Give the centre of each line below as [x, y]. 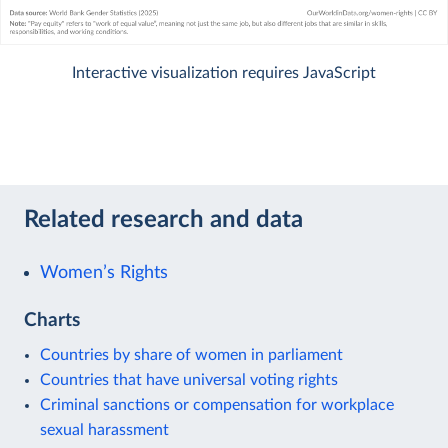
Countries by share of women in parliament [191, 354]
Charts [52, 320]
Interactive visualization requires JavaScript [224, 72]
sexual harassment [104, 429]
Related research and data [163, 220]
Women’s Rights [104, 272]
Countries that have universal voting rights [189, 379]
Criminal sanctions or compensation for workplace [217, 404]
